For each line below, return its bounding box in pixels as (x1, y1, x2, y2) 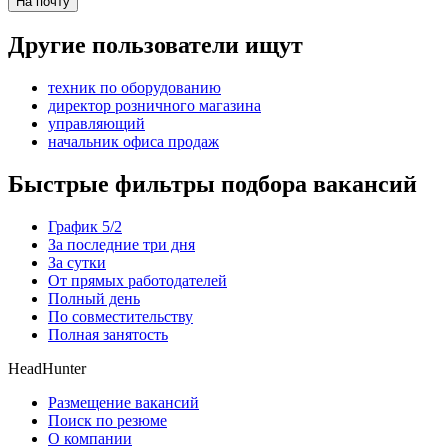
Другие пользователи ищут (8, 32, 303, 59)
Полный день (48, 289, 140, 307)
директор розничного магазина (48, 97, 261, 115)
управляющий (48, 115, 145, 133)
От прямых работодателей (48, 271, 227, 289)
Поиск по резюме (48, 411, 167, 429)
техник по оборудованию (48, 79, 221, 97)
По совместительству (48, 307, 193, 325)
